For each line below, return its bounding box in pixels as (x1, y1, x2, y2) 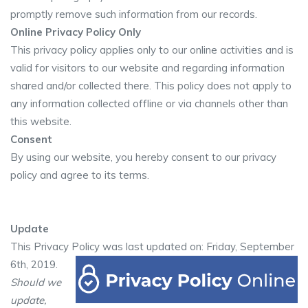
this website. (10, 115, 71, 128)
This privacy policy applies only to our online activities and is (10, 43, 294, 56)
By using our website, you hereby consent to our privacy (10, 151, 276, 164)
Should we (10, 276, 61, 289)
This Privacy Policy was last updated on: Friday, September (10, 240, 294, 253)
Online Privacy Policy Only (10, 25, 141, 38)
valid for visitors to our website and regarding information (10, 61, 285, 74)
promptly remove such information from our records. (10, 8, 257, 21)
